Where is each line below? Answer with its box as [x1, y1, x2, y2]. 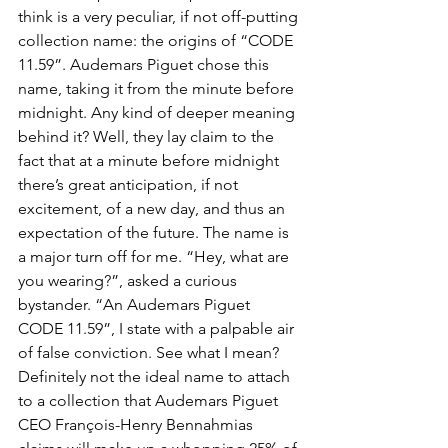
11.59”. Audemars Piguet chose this [18, 54, 273, 74]
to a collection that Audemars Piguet [18, 390, 282, 410]
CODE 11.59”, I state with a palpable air [18, 318, 298, 338]
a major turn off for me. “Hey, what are [18, 246, 293, 266]
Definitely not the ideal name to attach [18, 366, 294, 386]
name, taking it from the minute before [18, 78, 298, 98]
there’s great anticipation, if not [18, 174, 242, 194]
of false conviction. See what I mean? [18, 342, 283, 362]
